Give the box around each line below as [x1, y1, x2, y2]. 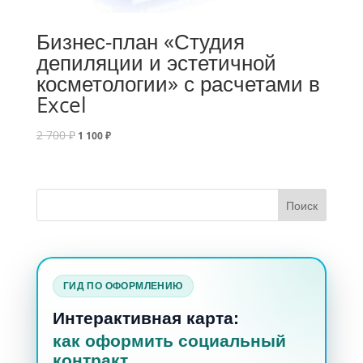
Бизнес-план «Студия [36, 26, 245, 56]
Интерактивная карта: [52, 308, 239, 327]
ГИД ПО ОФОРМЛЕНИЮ [62, 280, 183, 292]
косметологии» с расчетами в [36, 68, 320, 98]
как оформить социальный [52, 331, 286, 350]
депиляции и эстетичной [36, 47, 276, 77]
